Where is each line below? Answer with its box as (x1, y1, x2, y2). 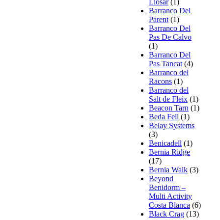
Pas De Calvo (149, 32, 192, 41)
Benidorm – (149, 183, 186, 192)
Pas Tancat (149, 59, 182, 68)
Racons (149, 77, 172, 85)
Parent (149, 15, 168, 24)
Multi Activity (149, 192, 192, 200)
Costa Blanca (149, 200, 190, 209)
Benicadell (149, 138, 182, 147)
